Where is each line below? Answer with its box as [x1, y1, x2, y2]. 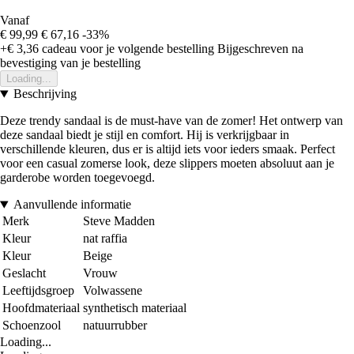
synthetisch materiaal [83, 301, 186, 315]
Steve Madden [83, 214, 155, 228]
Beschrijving [13, 87, 77, 101]
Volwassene [83, 284, 142, 298]
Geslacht [2, 266, 46, 281]
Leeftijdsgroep [2, 284, 74, 298]
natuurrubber [83, 318, 147, 333]
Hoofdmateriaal [2, 301, 80, 315]
